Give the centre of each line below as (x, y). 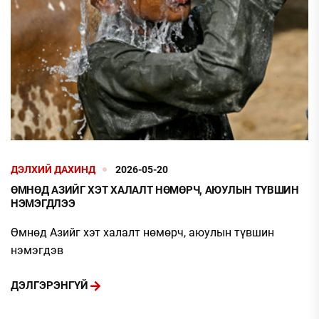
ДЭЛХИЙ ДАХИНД (53, 169)
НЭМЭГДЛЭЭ (43, 203)
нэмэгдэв (37, 250)
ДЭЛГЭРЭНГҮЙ (49, 286)
